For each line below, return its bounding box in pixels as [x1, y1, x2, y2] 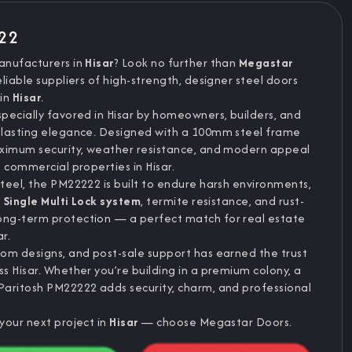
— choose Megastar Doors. [137, 313, 292, 330]
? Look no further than [113, 54, 239, 71]
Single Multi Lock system [3, 192, 141, 209]
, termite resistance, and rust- [141, 192, 305, 209]
